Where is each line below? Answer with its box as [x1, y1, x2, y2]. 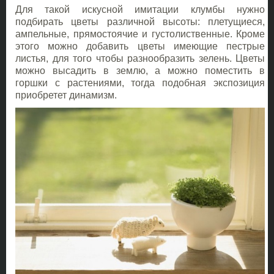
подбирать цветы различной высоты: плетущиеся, [15, 17, 265, 28]
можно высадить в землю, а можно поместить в [15, 65, 265, 76]
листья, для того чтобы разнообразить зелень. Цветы [15, 53, 265, 64]
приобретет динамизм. [15, 90, 117, 101]
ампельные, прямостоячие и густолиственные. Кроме [15, 29, 265, 40]
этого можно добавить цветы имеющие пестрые [15, 41, 265, 52]
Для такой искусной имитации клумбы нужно [15, 4, 265, 15]
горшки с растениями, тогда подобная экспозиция [15, 78, 265, 89]
